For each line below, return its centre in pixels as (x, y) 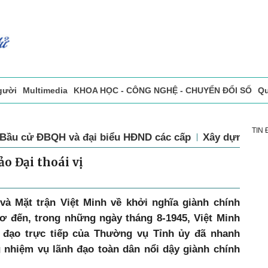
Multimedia (45, 91)
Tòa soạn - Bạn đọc (82, 116)
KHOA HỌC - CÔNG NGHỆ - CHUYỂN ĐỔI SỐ (163, 91)
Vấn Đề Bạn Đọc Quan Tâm (183, 116)
